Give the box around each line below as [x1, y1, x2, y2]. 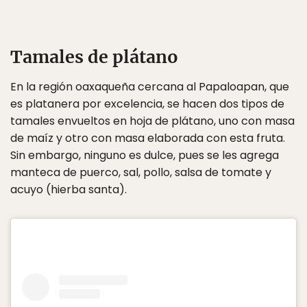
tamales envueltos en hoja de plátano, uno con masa [10, 113, 295, 130]
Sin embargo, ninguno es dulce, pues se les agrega [10, 147, 279, 164]
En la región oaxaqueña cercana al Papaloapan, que [10, 79, 289, 95]
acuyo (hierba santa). [10, 182, 127, 198]
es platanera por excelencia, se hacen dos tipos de [10, 96, 284, 112]
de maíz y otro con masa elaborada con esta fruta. [10, 130, 285, 147]
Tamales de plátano [10, 46, 178, 69]
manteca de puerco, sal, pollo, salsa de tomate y [10, 164, 271, 181]
